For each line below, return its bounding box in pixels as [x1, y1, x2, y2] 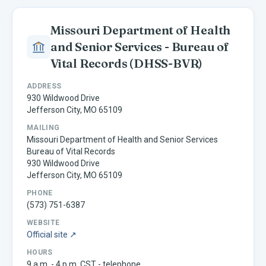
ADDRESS [27, 81, 62, 90]
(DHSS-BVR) [127, 55, 203, 71]
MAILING [27, 123, 60, 132]
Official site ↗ [27, 229, 77, 239]
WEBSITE [27, 218, 60, 227]
